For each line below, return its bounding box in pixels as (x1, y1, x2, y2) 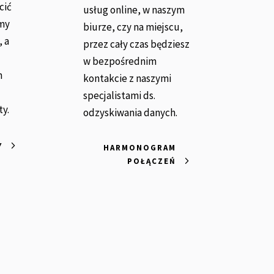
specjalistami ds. (83, 89, 156, 103)
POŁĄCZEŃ (127, 156, 176, 167)
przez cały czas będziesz (83, 37, 190, 51)
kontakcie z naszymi (83, 72, 172, 86)
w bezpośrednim (83, 54, 157, 68)
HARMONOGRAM (103, 143, 176, 154)
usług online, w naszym (83, 3, 185, 17)
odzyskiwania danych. (83, 106, 178, 120)
